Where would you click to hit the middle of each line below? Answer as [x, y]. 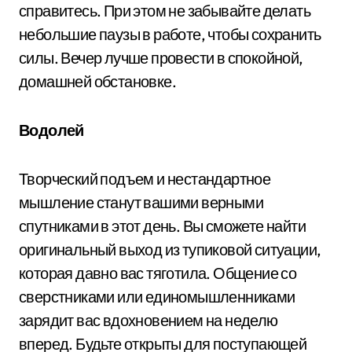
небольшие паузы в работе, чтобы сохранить [170, 34]
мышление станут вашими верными [141, 202]
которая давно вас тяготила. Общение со [158, 273]
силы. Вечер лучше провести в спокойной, [161, 57]
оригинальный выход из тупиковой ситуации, [170, 249]
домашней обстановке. [97, 81]
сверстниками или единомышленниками [157, 296]
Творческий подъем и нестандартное [145, 178]
